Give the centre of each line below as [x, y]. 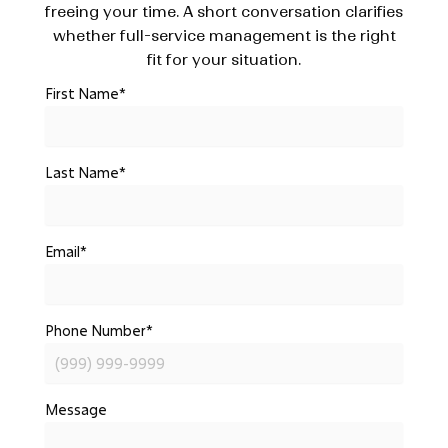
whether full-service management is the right [224, 35]
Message [75, 409]
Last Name [81, 172]
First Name [81, 93]
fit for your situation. [224, 59]
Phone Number [95, 330]
